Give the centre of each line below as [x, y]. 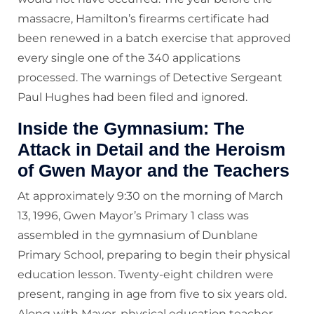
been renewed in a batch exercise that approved [154, 39]
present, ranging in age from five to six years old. [152, 294]
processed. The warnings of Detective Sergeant [150, 78]
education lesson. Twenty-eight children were [145, 275]
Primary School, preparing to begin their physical [154, 255]
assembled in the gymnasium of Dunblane [138, 235]
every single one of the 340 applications [129, 58]
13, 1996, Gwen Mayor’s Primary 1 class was [133, 216]
